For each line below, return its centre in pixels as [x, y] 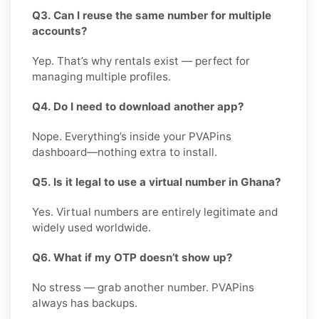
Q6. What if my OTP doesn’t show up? [132, 257]
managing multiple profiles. [101, 76]
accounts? [60, 31]
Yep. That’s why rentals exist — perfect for [141, 61]
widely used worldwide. [91, 227]
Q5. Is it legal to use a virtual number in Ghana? [157, 182]
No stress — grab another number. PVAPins [143, 287]
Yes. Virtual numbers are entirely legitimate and [155, 211]
